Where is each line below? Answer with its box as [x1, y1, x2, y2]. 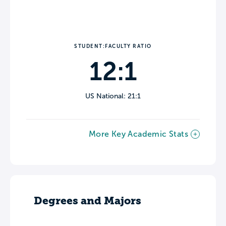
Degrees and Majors [34, 194, 141, 207]
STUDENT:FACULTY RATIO [74, 43, 152, 49]
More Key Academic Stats [88, 130, 188, 139]
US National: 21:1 [85, 92, 141, 100]
